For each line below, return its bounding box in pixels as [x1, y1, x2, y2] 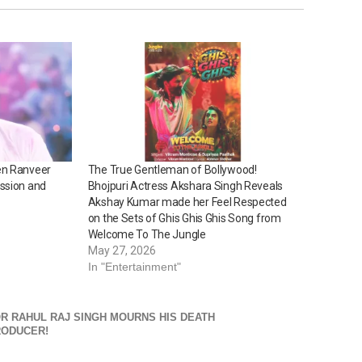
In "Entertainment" [87, 259, 181, 273]
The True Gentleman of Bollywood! [87, 162, 257, 176]
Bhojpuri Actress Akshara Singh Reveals [87, 179, 284, 192]
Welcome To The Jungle [87, 227, 206, 241]
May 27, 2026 [87, 243, 156, 257]
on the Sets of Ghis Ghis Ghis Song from [87, 211, 281, 225]
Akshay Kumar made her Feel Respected [87, 195, 287, 208]
